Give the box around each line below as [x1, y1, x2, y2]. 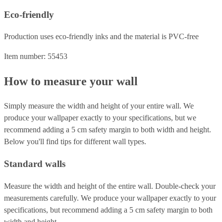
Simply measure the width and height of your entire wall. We [4, 102, 194, 111]
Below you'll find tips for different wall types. [4, 137, 146, 146]
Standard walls [4, 158, 65, 169]
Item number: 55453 [4, 52, 67, 61]
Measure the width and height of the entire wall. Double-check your [4, 181, 216, 190]
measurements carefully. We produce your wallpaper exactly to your [4, 193, 216, 202]
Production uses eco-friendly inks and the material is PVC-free [4, 32, 199, 41]
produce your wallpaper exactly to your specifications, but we [4, 113, 196, 122]
